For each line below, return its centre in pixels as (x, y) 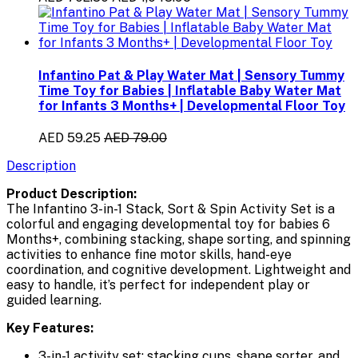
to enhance (98, 254)
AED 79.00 (135, 137)
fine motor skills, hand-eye (213, 254)
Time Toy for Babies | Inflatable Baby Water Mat (190, 90)
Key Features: (50, 328)
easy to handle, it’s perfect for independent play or (158, 284)
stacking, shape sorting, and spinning (241, 239)
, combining (95, 239)
